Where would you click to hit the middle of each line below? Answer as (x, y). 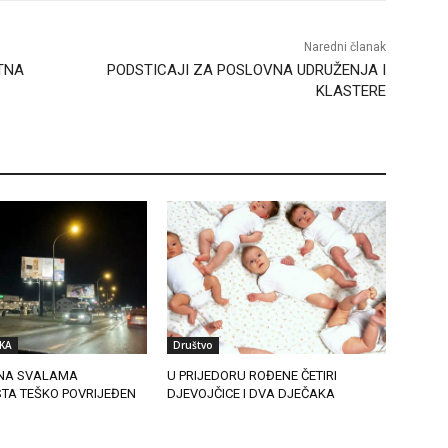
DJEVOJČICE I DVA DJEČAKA (251, 394)
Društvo (193, 345)
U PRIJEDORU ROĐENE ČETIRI (252, 376)
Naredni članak (344, 46)
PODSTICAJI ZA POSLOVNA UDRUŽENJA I (246, 69)
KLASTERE (350, 90)
